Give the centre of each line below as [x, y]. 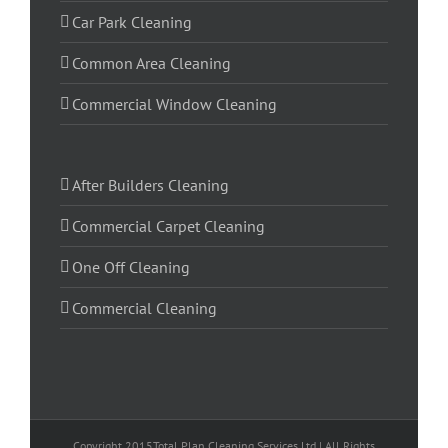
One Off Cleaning [131, 267]
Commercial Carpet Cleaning [168, 226]
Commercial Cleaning [144, 308]
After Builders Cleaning [150, 185]
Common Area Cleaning [151, 63]
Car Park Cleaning [132, 22]
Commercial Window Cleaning [174, 104]
